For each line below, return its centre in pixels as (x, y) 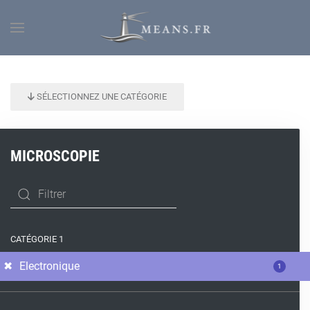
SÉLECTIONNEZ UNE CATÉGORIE (101, 97)
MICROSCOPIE (55, 156)
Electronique (49, 266)
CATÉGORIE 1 (37, 239)
